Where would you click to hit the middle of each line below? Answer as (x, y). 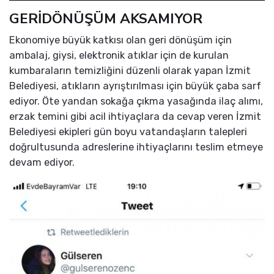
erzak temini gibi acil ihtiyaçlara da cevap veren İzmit (135, 116)
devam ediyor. (42, 162)
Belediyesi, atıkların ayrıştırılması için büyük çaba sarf (135, 86)
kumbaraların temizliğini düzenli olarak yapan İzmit (130, 70)
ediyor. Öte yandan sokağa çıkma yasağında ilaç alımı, (136, 101)
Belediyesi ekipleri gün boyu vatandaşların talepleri (128, 131)
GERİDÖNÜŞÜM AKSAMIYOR (106, 18)
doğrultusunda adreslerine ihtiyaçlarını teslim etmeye (136, 147)
